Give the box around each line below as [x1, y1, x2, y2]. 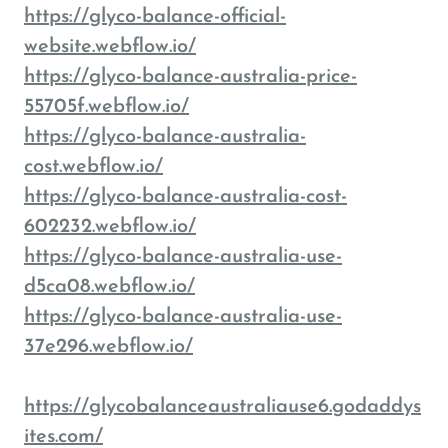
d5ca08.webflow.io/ [24, 277, 195, 297]
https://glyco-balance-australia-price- [24, 67, 357, 87]
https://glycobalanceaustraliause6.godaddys [24, 397, 421, 417]
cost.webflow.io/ [24, 157, 163, 177]
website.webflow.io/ [24, 37, 196, 57]
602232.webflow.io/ [24, 217, 196, 237]
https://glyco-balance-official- [24, 7, 286, 27]
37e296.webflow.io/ [24, 337, 193, 357]
